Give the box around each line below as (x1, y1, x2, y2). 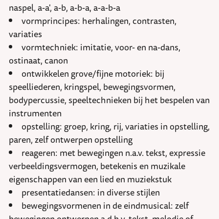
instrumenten (9, 106, 62, 120)
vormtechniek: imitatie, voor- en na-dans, (22, 40, 180, 54)
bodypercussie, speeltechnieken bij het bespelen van (9, 93, 210, 107)
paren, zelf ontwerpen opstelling (9, 132, 132, 147)
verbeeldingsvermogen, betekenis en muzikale (9, 159, 185, 173)
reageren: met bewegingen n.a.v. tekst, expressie (22, 146, 205, 160)
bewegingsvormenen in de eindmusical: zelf (22, 198, 189, 213)
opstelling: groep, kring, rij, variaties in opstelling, (22, 119, 210, 133)
